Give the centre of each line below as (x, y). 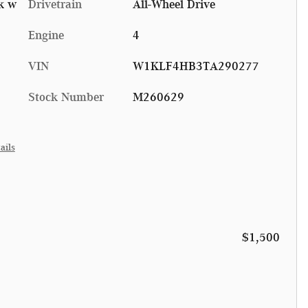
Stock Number (66, 97)
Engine (46, 35)
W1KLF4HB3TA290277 (196, 66)
